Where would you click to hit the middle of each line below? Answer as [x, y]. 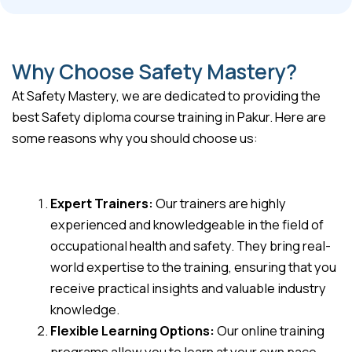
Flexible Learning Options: [133, 330]
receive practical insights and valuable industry [189, 288]
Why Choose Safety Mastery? [154, 71]
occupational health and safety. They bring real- [191, 246]
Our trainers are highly [220, 203]
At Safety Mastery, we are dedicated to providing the [166, 95]
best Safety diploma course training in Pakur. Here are [169, 117]
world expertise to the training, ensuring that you [194, 267]
